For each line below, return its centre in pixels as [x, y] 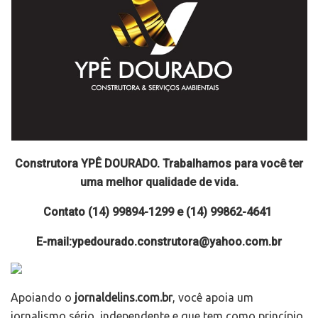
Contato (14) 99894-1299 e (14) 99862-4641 [159, 212]
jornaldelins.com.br [124, 297]
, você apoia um [213, 297]
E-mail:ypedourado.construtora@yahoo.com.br [159, 241]
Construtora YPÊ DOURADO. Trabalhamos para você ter [159, 163]
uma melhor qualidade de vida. [159, 182]
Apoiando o [43, 297]
